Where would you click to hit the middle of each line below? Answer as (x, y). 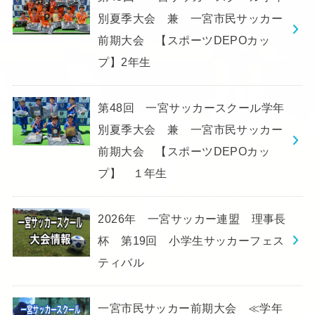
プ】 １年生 (133, 173)
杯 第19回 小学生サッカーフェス (191, 241)
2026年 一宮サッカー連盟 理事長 (192, 219)
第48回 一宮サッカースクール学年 (191, 108)
